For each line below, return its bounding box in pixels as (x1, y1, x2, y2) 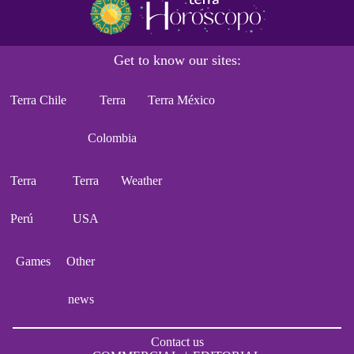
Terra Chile (9, 92, 66, 107)
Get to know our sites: (113, 51, 241, 68)
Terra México (147, 92, 215, 107)
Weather (120, 173, 162, 187)
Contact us (150, 334, 204, 348)
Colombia (88, 130, 137, 145)
